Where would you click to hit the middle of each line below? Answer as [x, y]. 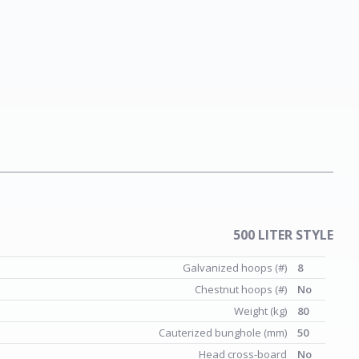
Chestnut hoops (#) [242, 289]
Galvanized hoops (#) [236, 268]
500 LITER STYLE [283, 235]
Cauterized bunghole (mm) [224, 333]
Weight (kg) [262, 311]
